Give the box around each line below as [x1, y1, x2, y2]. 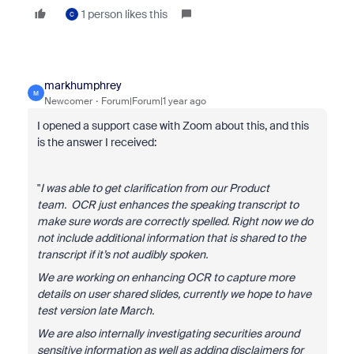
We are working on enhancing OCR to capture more [36, 270, 295, 284]
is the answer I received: [36, 135, 156, 149]
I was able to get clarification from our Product [40, 181, 269, 195]
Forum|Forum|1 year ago [100, 95, 206, 107]
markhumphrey [43, 78, 122, 92]
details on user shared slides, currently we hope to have [36, 287, 311, 301]
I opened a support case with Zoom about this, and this [36, 119, 309, 133]
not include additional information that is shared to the [36, 231, 306, 245]
